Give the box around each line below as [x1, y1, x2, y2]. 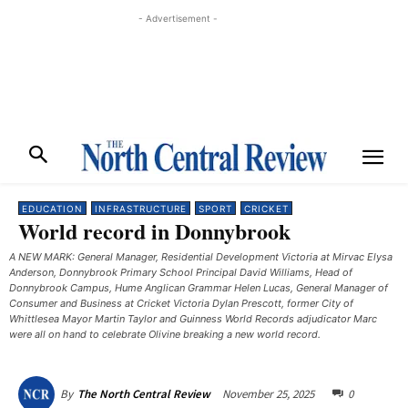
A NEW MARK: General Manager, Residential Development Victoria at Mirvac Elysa [9, 250, 393, 263]
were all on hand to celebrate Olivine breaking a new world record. [9, 328, 321, 341]
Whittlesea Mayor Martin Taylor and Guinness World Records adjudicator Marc [9, 312, 377, 325]
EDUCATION [22, 203, 83, 214]
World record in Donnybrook [18, 215, 291, 247]
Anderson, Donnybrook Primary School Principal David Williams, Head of [9, 266, 352, 279]
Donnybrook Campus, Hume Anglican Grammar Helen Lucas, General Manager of [9, 281, 388, 294]
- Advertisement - [138, 13, 218, 24]
